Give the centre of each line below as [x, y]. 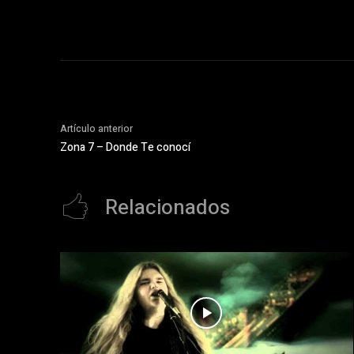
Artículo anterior [96, 128]
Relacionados [168, 207]
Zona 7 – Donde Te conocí [125, 147]
